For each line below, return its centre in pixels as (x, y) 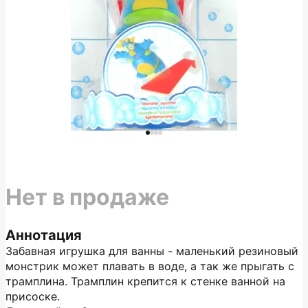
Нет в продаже (87, 197)
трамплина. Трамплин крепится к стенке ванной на (145, 281)
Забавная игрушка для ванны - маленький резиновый (152, 251)
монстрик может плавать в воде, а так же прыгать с (150, 266)
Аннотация (44, 235)
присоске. (33, 296)
